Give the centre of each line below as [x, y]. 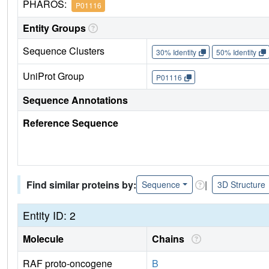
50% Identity [236, 52]
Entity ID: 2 [49, 216]
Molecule [43, 239]
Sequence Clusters [64, 51]
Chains [171, 239]
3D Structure [241, 185]
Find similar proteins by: [81, 184]
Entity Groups [54, 28]
